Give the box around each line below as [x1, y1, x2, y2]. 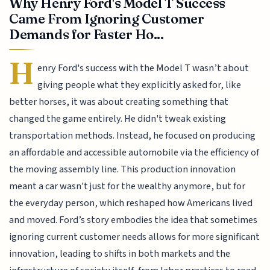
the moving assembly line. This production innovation [9, 162, 236, 177]
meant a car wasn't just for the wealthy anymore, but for [9, 179, 246, 194]
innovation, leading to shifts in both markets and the [9, 246, 231, 262]
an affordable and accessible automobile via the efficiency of [9, 145, 260, 160]
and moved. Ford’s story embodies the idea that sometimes [9, 213, 258, 228]
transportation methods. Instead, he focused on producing [9, 128, 256, 143]
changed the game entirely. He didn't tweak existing [9, 111, 227, 127]
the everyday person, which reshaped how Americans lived [9, 196, 253, 211]
